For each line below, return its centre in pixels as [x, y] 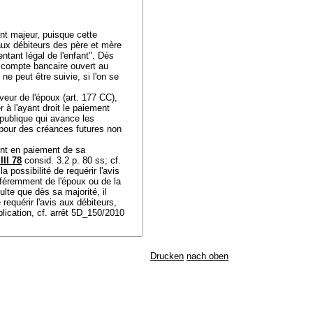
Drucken [167, 256]
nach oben [208, 256]
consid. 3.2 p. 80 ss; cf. [71, 160]
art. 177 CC [89, 97]
